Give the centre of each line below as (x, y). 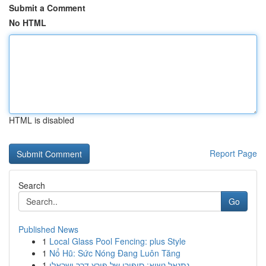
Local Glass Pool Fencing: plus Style (118, 241)
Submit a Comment (47, 8)
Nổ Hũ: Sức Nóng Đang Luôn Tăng (115, 253)
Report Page (233, 153)
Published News (48, 229)
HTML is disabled (42, 120)
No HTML (28, 23)
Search (32, 185)
